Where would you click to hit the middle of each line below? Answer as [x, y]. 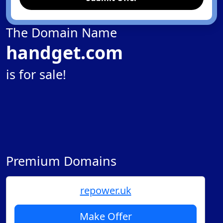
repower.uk [106, 190]
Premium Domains [61, 161]
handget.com [64, 52]
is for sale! [36, 74]
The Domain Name [61, 32]
